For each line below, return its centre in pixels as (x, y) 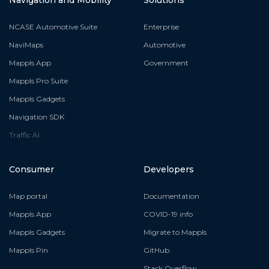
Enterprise (161, 26)
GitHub (156, 250)
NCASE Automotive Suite (53, 26)
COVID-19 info (168, 214)
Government (166, 62)
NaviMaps (26, 44)
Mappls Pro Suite (38, 80)
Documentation (171, 196)
